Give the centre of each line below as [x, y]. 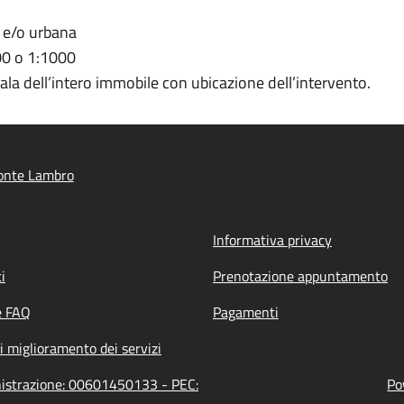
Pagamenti [246, 312]
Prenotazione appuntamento [300, 276]
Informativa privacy [272, 240]
